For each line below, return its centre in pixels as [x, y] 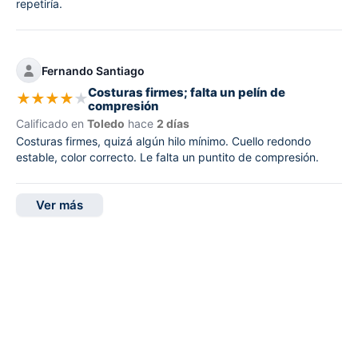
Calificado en [52, 124]
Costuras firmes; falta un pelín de [187, 93]
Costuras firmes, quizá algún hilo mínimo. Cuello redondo [163, 141]
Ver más [60, 205]
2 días [173, 124]
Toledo [106, 124]
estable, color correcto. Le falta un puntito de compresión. [167, 157]
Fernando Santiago [93, 70]
